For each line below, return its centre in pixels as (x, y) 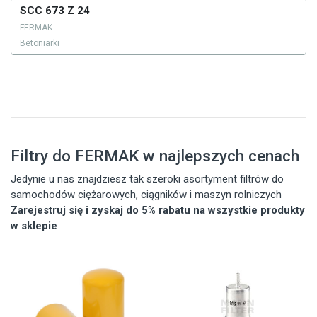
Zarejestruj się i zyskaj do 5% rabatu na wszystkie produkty (158, 210)
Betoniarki (40, 43)
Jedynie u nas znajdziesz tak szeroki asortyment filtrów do (147, 179)
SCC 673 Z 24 (55, 10)
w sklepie (34, 225)
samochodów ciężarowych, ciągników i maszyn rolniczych (146, 194)
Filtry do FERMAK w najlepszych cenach (155, 155)
